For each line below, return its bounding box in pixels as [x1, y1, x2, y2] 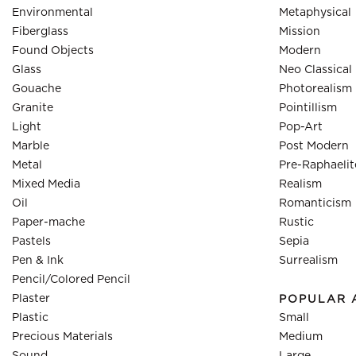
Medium [279, 331, 323, 342]
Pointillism [279, 103, 337, 114]
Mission [279, 26, 320, 37]
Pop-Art [279, 122, 323, 133]
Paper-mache [12, 217, 85, 228]
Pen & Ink [12, 255, 64, 266]
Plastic [12, 312, 48, 323]
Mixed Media [12, 179, 80, 190]
